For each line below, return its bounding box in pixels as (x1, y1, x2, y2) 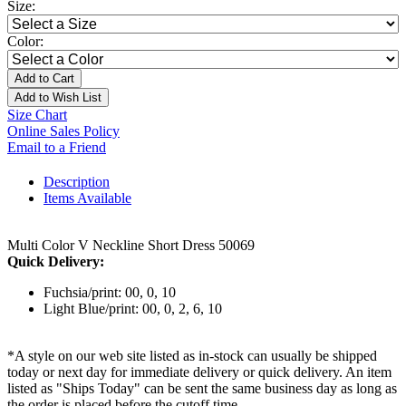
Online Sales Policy (7, 123, 120, 140)
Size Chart (7, 107, 67, 123)
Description (43, 174, 110, 190)
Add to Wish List (14, 91, 101, 105)
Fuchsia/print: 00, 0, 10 (43, 285, 176, 301)
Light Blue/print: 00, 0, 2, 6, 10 (43, 301, 222, 317)
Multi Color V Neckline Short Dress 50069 (7, 237, 255, 254)
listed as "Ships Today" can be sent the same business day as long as (7, 381, 397, 397)
